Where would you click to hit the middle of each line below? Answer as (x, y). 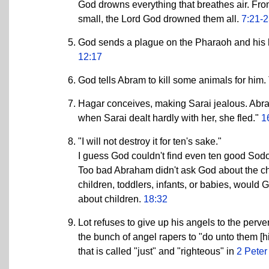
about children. (111, 199)
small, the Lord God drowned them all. (160, 19)
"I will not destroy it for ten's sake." (150, 142)
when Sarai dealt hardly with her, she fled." (170, 118)
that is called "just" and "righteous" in (157, 252)
